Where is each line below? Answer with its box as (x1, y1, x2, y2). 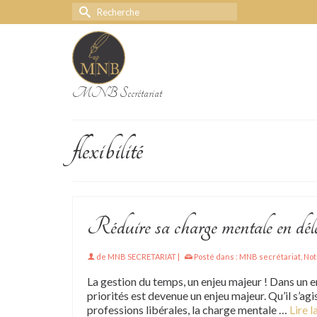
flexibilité (72, 134, 143, 166)
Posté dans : (192, 252, 239, 261)
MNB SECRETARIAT (108, 252, 176, 261)
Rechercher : (71, 2, 137, 16)
